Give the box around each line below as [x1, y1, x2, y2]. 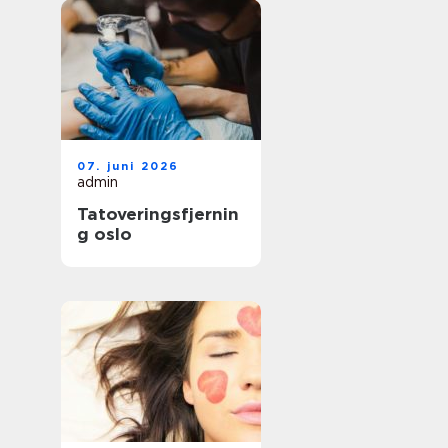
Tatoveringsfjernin [77, 204, 239, 224]
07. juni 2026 [77, 159, 180, 173]
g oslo [77, 224, 132, 244]
